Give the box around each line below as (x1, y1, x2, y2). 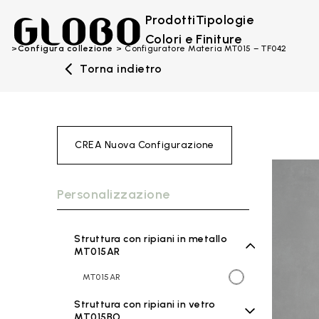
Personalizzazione (57, 187, 170, 202)
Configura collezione (17, 43, 113, 53)
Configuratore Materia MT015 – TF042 (125, 43, 287, 53)
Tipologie (195, 12, 254, 28)
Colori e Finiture (145, 31, 242, 47)
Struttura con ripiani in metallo (74, 233, 227, 245)
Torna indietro (80, 62, 162, 75)
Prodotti (145, 12, 196, 28)
